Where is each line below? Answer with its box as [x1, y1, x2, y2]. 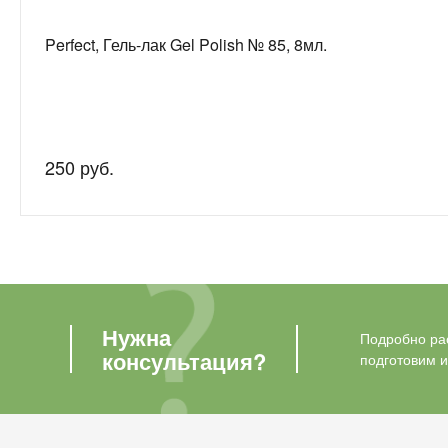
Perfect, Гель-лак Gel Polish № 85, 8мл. [45, 32, 327, 56]
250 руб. [45, 153, 114, 180]
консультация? [102, 345, 266, 377]
